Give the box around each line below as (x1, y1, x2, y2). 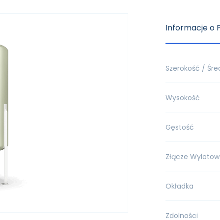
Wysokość (165, 92, 200, 103)
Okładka (165, 181, 193, 191)
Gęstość (165, 122, 194, 132)
